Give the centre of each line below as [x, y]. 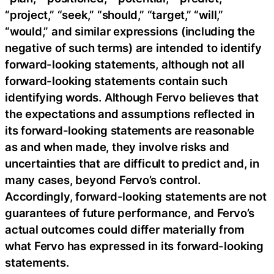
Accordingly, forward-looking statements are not [136, 197]
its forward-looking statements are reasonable [130, 131]
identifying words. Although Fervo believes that [132, 98]
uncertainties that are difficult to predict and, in [132, 164]
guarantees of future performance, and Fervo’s [130, 213]
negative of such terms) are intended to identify [133, 48]
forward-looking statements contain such [116, 81]
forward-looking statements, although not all [125, 65]
